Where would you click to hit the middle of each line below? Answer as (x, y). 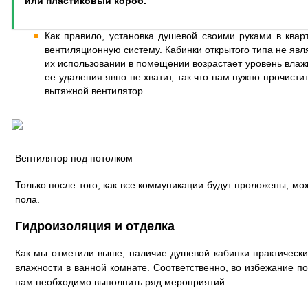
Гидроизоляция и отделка (95, 226)
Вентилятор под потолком (74, 158)
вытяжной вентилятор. (95, 91)
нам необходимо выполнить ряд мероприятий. (121, 282)
